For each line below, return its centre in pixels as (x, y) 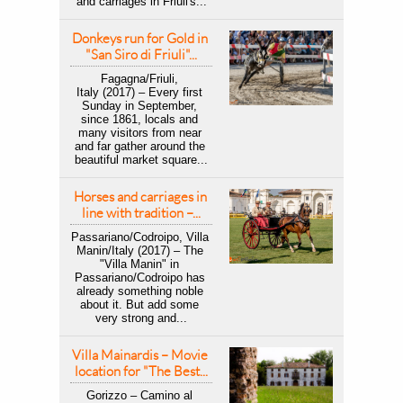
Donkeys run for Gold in (140, 38)
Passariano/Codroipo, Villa (139, 237)
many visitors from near (139, 133)
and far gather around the (139, 146)
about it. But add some (139, 304)
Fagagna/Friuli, (139, 79)
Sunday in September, (139, 106)
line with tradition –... (141, 213)
